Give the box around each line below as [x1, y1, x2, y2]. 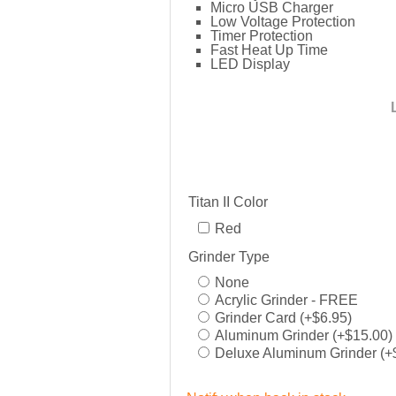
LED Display [210, 57, 290, 72]
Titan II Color [188, 194, 268, 209]
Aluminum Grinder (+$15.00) [215, 328, 392, 344]
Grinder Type [188, 248, 270, 264]
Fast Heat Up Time [210, 42, 328, 57]
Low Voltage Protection [210, 14, 355, 29]
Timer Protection [210, 28, 313, 43]
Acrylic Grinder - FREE [215, 293, 358, 308]
